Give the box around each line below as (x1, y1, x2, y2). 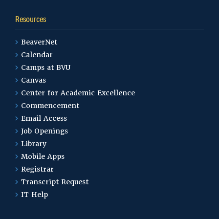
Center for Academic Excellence (21, 88, 135, 97)
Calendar (21, 50, 53, 59)
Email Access (21, 113, 67, 123)
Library (21, 139, 47, 148)
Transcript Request (21, 177, 89, 186)
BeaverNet (21, 37, 58, 46)
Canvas (21, 75, 46, 85)
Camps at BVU (21, 63, 71, 72)
